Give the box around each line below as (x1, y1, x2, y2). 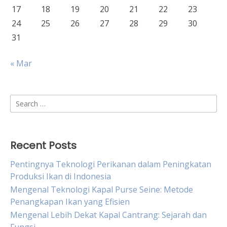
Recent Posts (10, 138, 77, 153)
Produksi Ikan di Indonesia (10, 171, 111, 182)
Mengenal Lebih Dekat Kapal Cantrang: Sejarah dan (10, 209, 207, 220)
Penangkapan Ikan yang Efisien (10, 196, 130, 207)
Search (10, 95, 35, 106)
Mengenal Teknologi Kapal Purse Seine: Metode (10, 184, 193, 195)
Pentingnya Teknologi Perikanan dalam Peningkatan (10, 159, 211, 170)
